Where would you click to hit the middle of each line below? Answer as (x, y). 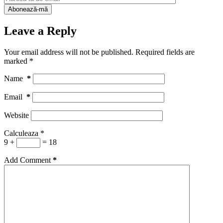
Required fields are (165, 52)
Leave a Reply (40, 31)
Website (16, 115)
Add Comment (27, 160)
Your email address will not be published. (69, 52)
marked (17, 61)
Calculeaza (21, 133)
